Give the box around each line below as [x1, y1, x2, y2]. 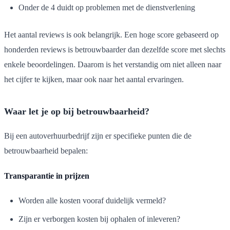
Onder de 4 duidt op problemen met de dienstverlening [18, 3, 195, 12]
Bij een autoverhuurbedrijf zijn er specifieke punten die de [4, 131, 191, 140]
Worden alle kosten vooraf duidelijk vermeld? [18, 196, 166, 205]
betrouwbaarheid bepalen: [4, 146, 88, 155]
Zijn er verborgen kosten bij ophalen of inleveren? [18, 214, 180, 223]
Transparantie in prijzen [4, 171, 89, 180]
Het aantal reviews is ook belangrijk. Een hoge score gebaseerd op [4, 30, 219, 39]
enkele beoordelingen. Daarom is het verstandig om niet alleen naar [4, 60, 221, 69]
